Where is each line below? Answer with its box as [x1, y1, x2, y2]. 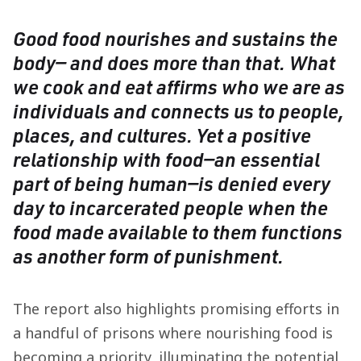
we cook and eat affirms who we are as [13, 74, 345, 99]
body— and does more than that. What [13, 50, 335, 75]
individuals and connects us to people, [13, 98, 344, 123]
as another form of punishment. [13, 243, 284, 268]
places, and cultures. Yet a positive [13, 122, 311, 147]
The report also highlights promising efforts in [13, 299, 339, 318]
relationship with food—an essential [13, 147, 320, 172]
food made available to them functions [13, 219, 342, 244]
